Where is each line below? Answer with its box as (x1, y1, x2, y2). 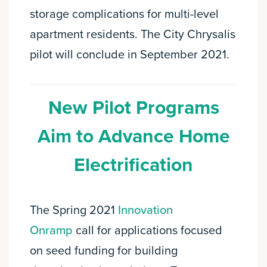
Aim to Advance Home (37, 125, 230, 148)
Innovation (118, 203, 173, 218)
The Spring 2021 (30, 203, 118, 218)
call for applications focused (73, 223, 222, 238)
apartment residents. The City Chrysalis (30, 27, 235, 42)
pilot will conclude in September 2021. (30, 48, 229, 63)
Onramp (30, 223, 73, 238)
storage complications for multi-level (30, 7, 219, 22)
